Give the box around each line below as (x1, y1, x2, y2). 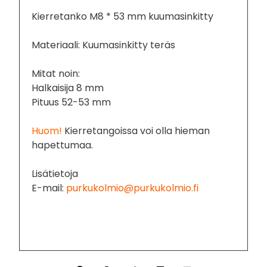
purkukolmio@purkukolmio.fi (66, 181, 199, 195)
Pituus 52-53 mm (32, 95, 111, 109)
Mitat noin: (32, 66, 80, 80)
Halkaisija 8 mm (32, 80, 104, 95)
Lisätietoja (32, 166, 79, 181)
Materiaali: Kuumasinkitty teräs (32, 38, 176, 52)
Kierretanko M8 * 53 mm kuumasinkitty (32, 9, 214, 23)
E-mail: (32, 181, 67, 195)
